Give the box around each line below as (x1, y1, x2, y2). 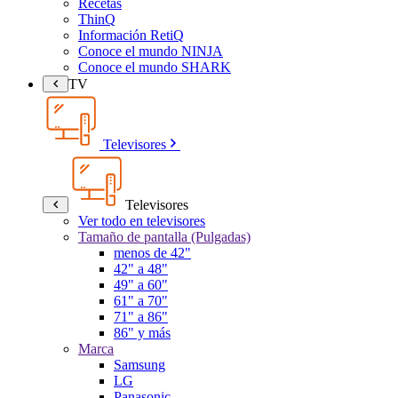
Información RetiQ (78, 27, 184, 43)
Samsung (114, 356, 165, 372)
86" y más (114, 324, 171, 340)
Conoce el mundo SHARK (78, 59, 231, 75)
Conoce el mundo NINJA (78, 43, 223, 59)
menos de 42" (114, 244, 191, 260)
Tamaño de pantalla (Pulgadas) (78, 228, 251, 244)
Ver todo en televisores (78, 212, 205, 228)
